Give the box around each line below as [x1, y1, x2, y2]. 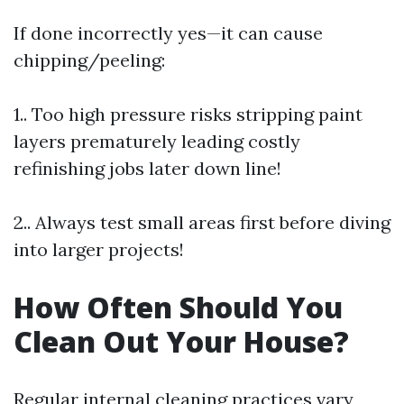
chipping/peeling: [14, 49, 165, 71]
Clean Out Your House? [14, 322, 349, 361]
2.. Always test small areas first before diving [14, 211, 390, 234]
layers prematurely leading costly [14, 130, 300, 152]
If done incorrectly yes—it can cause [14, 22, 323, 44]
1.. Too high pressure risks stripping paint [14, 103, 363, 125]
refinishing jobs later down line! [14, 157, 281, 179]
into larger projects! [14, 238, 184, 261]
